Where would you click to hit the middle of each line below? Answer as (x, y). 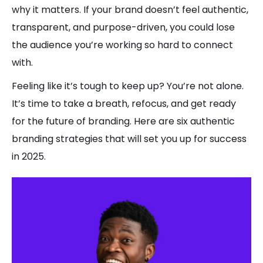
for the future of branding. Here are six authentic (123, 121)
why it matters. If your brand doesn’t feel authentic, (130, 10)
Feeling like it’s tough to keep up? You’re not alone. (128, 86)
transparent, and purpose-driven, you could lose (123, 27)
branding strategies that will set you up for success (129, 139)
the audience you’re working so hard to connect (122, 45)
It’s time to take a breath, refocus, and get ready (124, 104)
